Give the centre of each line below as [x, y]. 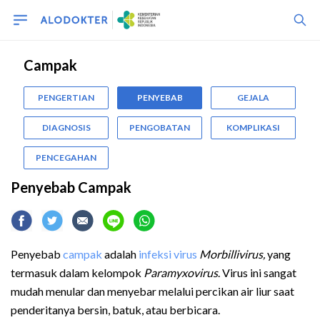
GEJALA [253, 97]
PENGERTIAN [66, 97]
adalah [120, 254]
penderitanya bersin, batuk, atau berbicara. [116, 310]
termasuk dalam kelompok [77, 272]
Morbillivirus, [233, 254]
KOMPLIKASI [253, 127]
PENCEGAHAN [66, 157]
